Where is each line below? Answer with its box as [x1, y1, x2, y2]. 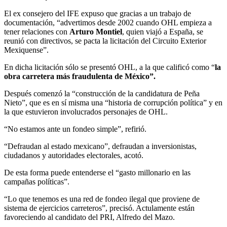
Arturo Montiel [69, 27, 122, 36]
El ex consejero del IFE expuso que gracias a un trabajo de [4, 9, 191, 18]
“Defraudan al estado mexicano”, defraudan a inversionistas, [4, 141, 197, 150]
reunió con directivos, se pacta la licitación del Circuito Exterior [4, 36, 206, 45]
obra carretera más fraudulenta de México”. [4, 71, 156, 81]
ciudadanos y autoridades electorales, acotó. [4, 150, 143, 160]
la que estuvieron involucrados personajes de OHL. [4, 107, 168, 116]
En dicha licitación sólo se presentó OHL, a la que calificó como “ [4, 62, 215, 71]
